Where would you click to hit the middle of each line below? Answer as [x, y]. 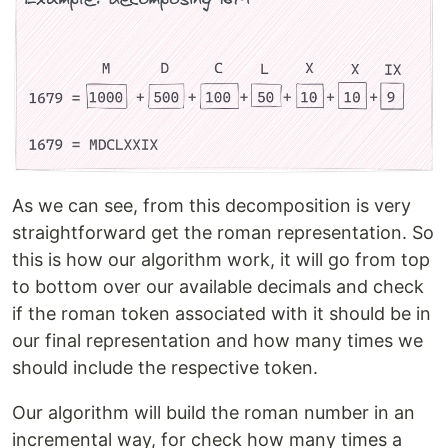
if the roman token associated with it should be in [221, 314]
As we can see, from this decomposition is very [211, 206]
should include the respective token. [165, 368]
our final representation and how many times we [217, 341]
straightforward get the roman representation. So [223, 233]
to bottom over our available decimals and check [218, 287]
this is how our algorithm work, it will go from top [221, 260]
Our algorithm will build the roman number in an [213, 413]
